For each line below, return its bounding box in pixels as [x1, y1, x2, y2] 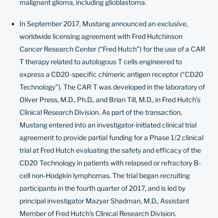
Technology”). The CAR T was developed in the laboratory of [19, 83, 205, 91]
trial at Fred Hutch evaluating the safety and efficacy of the [19, 146, 201, 154]
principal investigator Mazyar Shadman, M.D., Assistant [19, 197, 189, 205]
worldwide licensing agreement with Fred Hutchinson [19, 32, 182, 40]
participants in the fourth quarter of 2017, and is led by [19, 184, 185, 192]
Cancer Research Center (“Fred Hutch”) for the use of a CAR [19, 45, 205, 53]
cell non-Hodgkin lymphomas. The [19, 171, 126, 180]
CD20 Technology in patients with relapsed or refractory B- [19, 159, 201, 167]
